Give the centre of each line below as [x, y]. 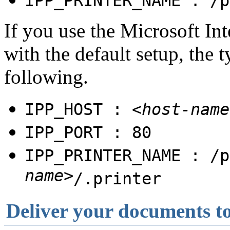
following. [46, 76]
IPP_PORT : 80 [88, 132]
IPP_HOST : [78, 109]
